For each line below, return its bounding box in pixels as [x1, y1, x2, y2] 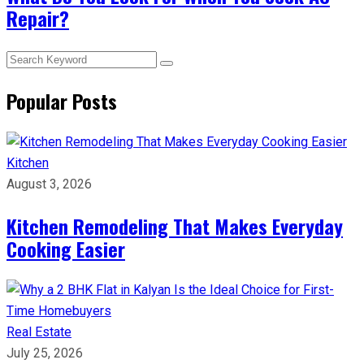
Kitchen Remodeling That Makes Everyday [6, 210, 343, 240]
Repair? [6, 2, 69, 32]
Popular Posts [6, 85, 117, 115]
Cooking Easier [6, 233, 125, 263]
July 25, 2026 [6, 344, 83, 361]
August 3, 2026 [6, 175, 92, 192]
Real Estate [6, 323, 71, 340]
